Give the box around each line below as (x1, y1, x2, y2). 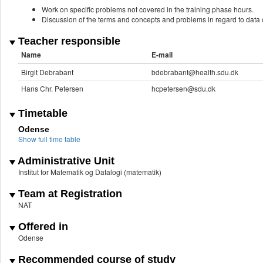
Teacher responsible (15, 35, 120, 48)
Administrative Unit (15, 155, 114, 167)
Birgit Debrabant (21, 67, 73, 77)
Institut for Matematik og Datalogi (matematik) (18, 167, 161, 177)
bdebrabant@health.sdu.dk (151, 67, 238, 77)
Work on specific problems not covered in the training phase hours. (42, 4, 254, 15)
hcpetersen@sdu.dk (151, 83, 215, 94)
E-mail (151, 49, 173, 60)
